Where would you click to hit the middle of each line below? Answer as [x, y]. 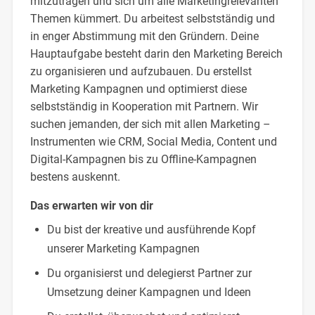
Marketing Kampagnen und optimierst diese [138, 89]
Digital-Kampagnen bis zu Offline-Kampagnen [143, 159]
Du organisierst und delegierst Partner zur [149, 273]
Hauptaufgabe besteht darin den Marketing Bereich [156, 53]
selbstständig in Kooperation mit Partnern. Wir [144, 106]
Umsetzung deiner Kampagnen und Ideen [149, 292]
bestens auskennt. [75, 176]
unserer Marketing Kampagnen [123, 248]
